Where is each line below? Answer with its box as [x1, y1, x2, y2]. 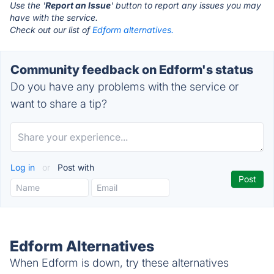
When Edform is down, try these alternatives [10, 256, 229, 269]
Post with [55, 162, 94, 172]
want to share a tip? [10, 97, 107, 110]
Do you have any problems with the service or [10, 80, 239, 93]
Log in [10, 162, 37, 172]
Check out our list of [10, 24, 92, 35]
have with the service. [10, 12, 98, 23]
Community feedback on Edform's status [10, 62, 253, 77]
